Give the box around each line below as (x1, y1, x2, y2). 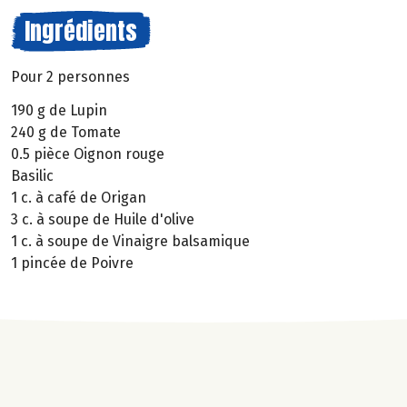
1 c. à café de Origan (11, 188, 146, 206)
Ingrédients (25, 13, 137, 49)
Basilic (11, 166, 54, 184)
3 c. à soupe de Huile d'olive (11, 210, 194, 228)
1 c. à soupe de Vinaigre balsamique (11, 232, 250, 250)
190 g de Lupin (11, 101, 107, 119)
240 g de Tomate (11, 123, 121, 141)
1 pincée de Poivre (11, 253, 134, 272)
